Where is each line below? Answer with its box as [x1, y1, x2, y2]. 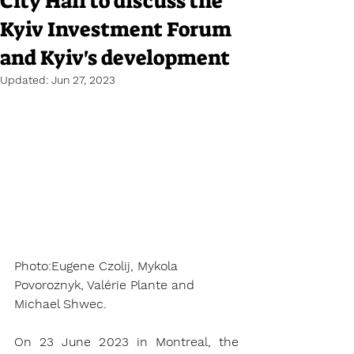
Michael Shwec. [14, 296, 107, 312]
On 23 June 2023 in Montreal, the [14, 334, 239, 350]
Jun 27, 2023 [51, 73, 115, 86]
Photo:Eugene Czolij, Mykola [14, 258, 182, 274]
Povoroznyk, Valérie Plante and [14, 277, 198, 293]
